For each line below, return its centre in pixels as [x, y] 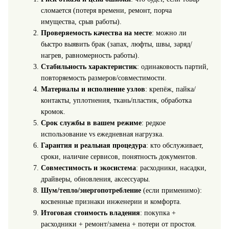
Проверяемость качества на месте [96, 33]
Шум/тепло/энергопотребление [91, 191]
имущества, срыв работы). [81, 22]
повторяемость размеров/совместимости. [104, 78]
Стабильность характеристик [89, 67]
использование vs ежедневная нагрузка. [102, 134]
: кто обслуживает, [175, 146]
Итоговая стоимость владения [90, 213]
